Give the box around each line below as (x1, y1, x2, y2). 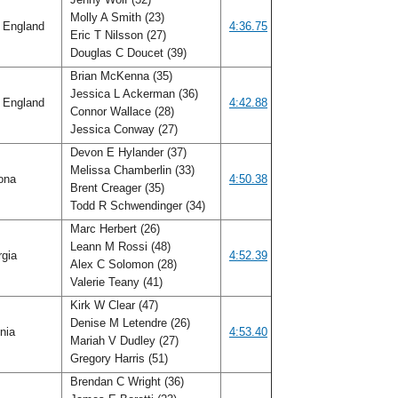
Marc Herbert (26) (67, 222, 160, 235)
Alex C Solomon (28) (67, 258, 177, 271)
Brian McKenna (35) (67, 69, 172, 83)
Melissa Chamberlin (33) (67, 163, 195, 177)
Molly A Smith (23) (67, 11, 164, 24)
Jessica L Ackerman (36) (67, 87, 198, 100)
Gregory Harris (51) (67, 352, 171, 365)
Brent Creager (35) (67, 181, 164, 195)
